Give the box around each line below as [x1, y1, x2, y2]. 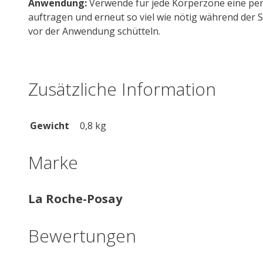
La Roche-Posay [28, 191, 122, 207]
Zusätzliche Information [28, 77, 216, 102]
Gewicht [30, 119, 69, 133]
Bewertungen [28, 224, 136, 248]
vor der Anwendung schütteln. [28, 24, 160, 38]
